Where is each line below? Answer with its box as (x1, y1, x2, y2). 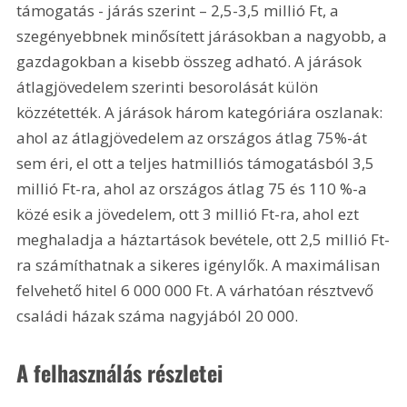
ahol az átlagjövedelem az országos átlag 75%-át (16, 127, 372, 149)
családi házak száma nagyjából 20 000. (16, 305, 299, 327)
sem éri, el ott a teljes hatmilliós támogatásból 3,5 (16, 153, 379, 174)
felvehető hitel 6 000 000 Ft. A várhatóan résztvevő (16, 280, 378, 302)
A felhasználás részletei (16, 355, 223, 389)
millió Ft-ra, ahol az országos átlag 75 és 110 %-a (16, 178, 372, 200)
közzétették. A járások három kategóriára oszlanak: (16, 102, 387, 124)
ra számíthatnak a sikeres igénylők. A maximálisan (16, 254, 384, 276)
